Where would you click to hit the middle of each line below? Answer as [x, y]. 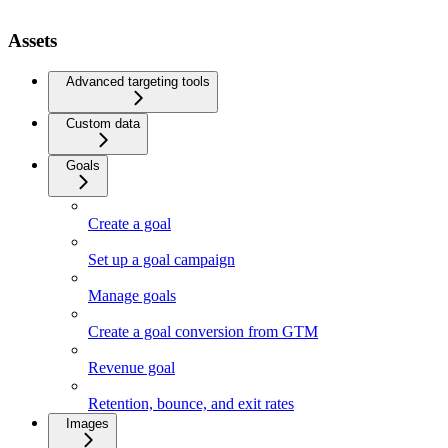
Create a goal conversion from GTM [203, 331]
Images [87, 423]
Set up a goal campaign [161, 259]
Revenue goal [131, 367]
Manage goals [132, 295]
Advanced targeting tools [138, 81]
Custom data [103, 123]
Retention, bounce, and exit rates [191, 403]
